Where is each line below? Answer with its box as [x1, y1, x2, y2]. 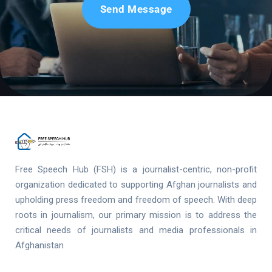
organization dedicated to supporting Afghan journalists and [15, 178, 257, 190]
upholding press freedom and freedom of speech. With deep [15, 194, 257, 205]
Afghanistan [15, 239, 64, 251]
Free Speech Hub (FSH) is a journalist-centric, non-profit [15, 163, 257, 175]
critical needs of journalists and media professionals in [15, 224, 257, 236]
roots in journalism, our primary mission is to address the [15, 209, 257, 220]
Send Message [100, 3, 172, 15]
